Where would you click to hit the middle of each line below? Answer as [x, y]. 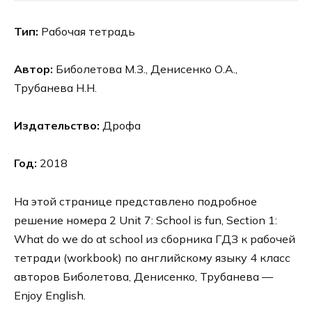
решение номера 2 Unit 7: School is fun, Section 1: [146, 220]
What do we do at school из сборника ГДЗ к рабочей [155, 239]
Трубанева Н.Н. [55, 87]
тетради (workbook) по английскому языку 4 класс [152, 257]
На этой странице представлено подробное [135, 201]
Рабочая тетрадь [87, 31]
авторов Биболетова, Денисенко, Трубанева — [143, 276]
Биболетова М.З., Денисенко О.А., [145, 69]
